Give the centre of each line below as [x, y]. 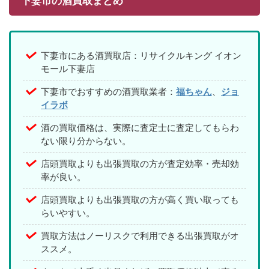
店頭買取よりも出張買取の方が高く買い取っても [140, 199]
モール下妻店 [68, 68]
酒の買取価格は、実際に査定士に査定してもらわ [140, 127]
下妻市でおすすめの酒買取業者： [108, 91]
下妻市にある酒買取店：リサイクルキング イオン [141, 55]
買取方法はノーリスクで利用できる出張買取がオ [140, 235]
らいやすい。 [68, 213]
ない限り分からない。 [86, 141]
